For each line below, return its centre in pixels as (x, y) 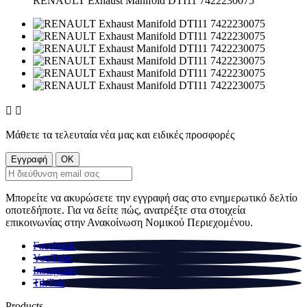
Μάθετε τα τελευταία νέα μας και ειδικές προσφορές (120, 135)
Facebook (54, 246)
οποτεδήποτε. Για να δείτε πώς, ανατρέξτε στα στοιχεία (125, 210)
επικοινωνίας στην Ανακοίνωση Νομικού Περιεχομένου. (129, 223)
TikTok (49, 283)
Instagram (54, 271)
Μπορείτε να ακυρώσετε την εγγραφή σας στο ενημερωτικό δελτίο (151, 198)
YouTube (53, 258)
